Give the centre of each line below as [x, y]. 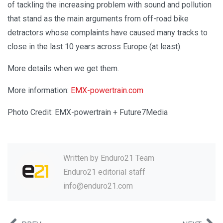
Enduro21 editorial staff [104, 172]
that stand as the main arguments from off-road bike [98, 19]
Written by [82, 158]
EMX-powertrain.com [107, 91]
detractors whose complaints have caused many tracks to [108, 33]
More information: [39, 91]
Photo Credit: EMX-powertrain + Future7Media [88, 112]
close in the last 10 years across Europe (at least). [95, 47]
